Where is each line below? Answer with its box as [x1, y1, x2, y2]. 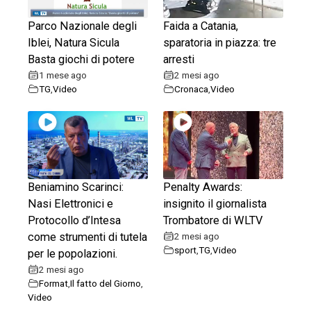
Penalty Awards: [163, 180, 243, 194]
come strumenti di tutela [28, 230, 147, 244]
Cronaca [174, 83, 209, 94]
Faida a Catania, [163, 19, 239, 33]
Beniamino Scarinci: [28, 180, 124, 194]
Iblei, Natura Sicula [28, 35, 119, 49]
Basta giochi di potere [28, 52, 135, 66]
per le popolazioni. [28, 246, 117, 260]
